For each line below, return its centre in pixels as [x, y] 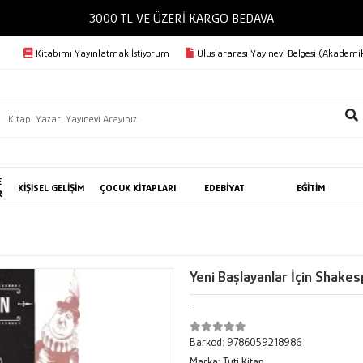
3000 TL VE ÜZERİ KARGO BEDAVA [192, 18]
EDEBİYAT [225, 187]
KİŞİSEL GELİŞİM [52, 187]
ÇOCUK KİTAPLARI [138, 187]
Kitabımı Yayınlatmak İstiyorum [102, 53]
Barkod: [208, 342]
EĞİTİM [312, 187]
